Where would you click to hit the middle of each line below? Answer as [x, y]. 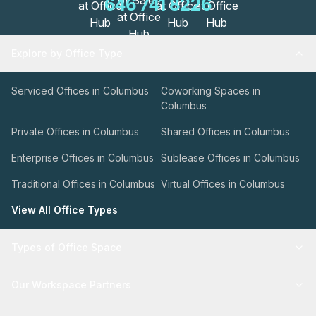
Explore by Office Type [67, 53]
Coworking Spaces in [211, 91]
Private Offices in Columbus [75, 132]
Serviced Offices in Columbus [80, 91]
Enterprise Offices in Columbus [83, 158]
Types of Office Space [67, 247]
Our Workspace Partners [71, 285]
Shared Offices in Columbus [225, 132]
